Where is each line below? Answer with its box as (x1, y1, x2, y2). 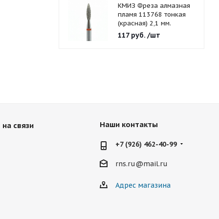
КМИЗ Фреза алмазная (117, 1, 190, 10)
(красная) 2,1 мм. (117, 19, 171, 27)
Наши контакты (99, 120, 158, 129)
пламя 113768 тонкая (117, 10, 186, 19)
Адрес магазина (115, 181, 171, 190)
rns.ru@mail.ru (115, 159, 168, 169)
